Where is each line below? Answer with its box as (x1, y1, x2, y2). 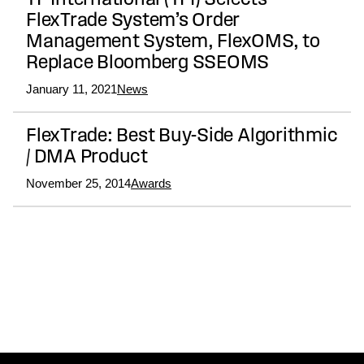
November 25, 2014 (26, 176, 131, 191)
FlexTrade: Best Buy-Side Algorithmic (26, 127, 338, 147)
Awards (131, 176, 171, 191)
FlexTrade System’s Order (26, 11, 240, 32)
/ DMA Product (26, 148, 148, 168)
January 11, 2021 (26, 82, 117, 97)
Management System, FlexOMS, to (26, 32, 320, 53)
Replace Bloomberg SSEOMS (26, 54, 270, 74)
